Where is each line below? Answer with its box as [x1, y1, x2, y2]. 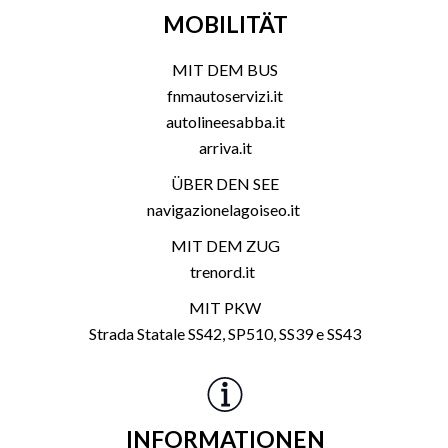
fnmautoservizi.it [167, 86, 283, 106]
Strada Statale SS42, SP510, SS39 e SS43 [89, 324, 361, 344]
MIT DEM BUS [172, 60, 278, 80]
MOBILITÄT [162, 10, 288, 39]
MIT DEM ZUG [170, 236, 280, 256]
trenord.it [189, 262, 261, 282]
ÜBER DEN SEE [171, 174, 279, 194]
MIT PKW [189, 298, 261, 318]
